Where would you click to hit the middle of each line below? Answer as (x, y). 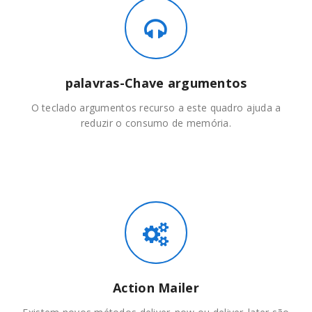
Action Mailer (156, 288)
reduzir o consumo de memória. (156, 123)
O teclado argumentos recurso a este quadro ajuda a (156, 108)
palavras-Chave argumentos (156, 83)
